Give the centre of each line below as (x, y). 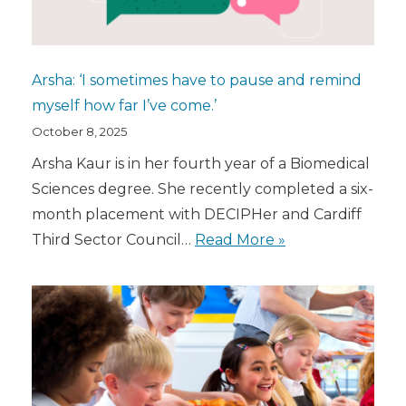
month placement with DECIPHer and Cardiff (197, 214)
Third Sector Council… (113, 239)
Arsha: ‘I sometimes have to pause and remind (197, 80)
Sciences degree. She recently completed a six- (203, 188)
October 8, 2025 (79, 131)
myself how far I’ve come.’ (124, 105)
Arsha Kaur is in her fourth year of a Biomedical (201, 163)
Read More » (240, 239)
